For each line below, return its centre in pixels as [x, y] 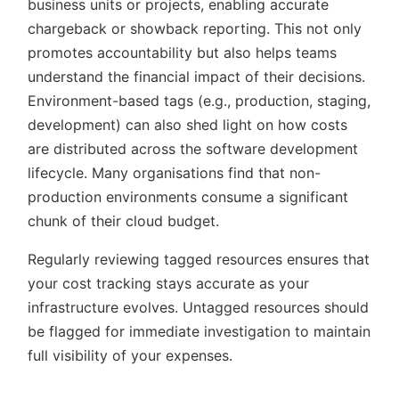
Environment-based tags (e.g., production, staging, [199, 100]
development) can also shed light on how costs [187, 124]
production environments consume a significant [188, 196]
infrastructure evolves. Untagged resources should [198, 307]
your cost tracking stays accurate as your [168, 283]
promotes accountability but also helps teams [182, 52]
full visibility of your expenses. [130, 355]
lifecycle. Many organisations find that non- [174, 172]
